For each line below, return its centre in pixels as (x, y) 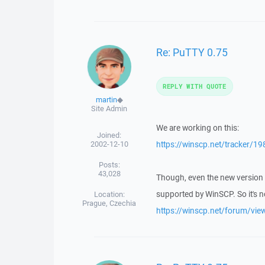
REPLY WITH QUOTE (194, 86)
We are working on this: (197, 128)
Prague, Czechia (109, 203)
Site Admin (109, 109)
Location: (109, 194)
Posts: (109, 165)
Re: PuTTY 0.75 (192, 52)
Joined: (109, 135)
